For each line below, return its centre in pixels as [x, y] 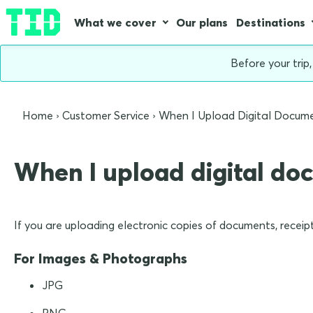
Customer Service [106, 116]
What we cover [115, 22]
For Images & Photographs [101, 259]
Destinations [271, 22]
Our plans [202, 22]
